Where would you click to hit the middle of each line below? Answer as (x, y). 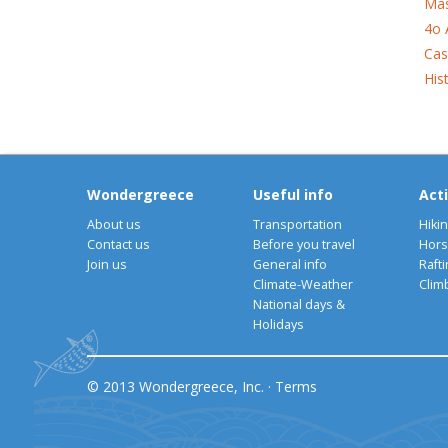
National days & (298, 304)
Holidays (278, 324)
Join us (107, 264)
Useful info (292, 194)
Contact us (118, 244)
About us (114, 224)
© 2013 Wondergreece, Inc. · (181, 386)
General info (289, 264)
